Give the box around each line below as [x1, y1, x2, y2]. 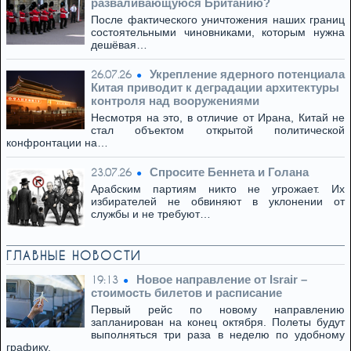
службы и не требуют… [91, 208, 211, 220]
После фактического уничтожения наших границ [91, 13, 345, 26]
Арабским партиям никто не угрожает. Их [91, 183, 345, 195]
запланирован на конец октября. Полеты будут [91, 316, 345, 328]
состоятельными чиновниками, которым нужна [91, 26, 345, 38]
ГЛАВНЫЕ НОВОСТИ [6, 248, 141, 262]
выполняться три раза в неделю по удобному [91, 328, 345, 341]
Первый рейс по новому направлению [91, 303, 345, 316]
